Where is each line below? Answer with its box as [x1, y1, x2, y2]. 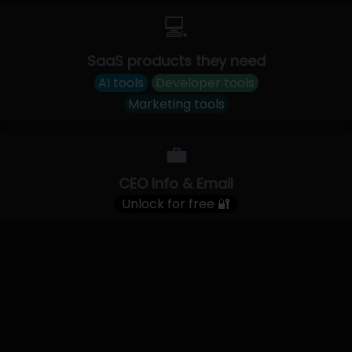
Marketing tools [127, 95, 225, 113]
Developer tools [155, 74, 255, 92]
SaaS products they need [86, 51, 266, 71]
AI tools [97, 74, 144, 92]
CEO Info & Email [119, 174, 233, 193]
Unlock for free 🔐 [122, 195, 230, 213]
